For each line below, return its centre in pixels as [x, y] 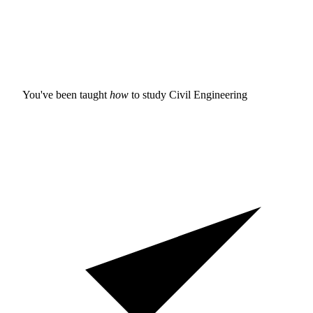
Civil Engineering [208, 94]
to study [149, 94]
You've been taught [66, 94]
